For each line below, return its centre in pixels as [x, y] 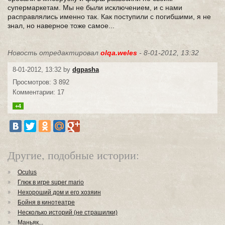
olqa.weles [119, 53]
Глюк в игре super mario [51, 182]
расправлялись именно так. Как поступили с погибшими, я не [109, 17]
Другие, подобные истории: [73, 155]
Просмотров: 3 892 [41, 82]
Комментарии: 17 [38, 92]
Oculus [27, 172]
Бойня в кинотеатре [46, 202]
